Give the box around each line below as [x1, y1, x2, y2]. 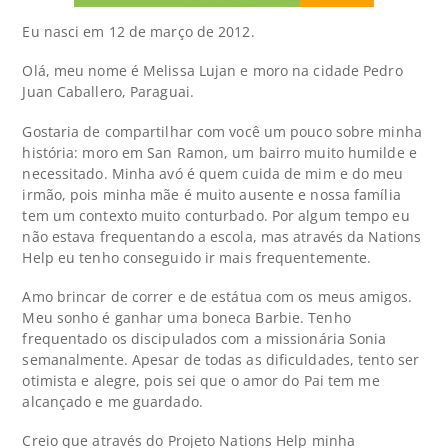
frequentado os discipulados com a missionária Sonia [22, 328, 387, 348]
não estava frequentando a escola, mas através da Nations [22, 226, 422, 246]
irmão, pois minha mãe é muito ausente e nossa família [22, 184, 401, 204]
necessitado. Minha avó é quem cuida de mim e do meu [22, 163, 404, 183]
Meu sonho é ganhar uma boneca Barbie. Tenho [22, 307, 351, 327]
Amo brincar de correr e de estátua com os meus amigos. [22, 286, 412, 306]
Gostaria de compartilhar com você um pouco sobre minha [22, 121, 422, 141]
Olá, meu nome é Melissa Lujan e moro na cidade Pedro [22, 61, 403, 81]
